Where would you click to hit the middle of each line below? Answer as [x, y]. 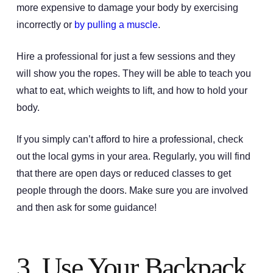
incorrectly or [45, 24]
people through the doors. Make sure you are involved [132, 190]
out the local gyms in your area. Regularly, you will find [133, 156]
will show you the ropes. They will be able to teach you [133, 73]
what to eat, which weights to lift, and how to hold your [132, 90]
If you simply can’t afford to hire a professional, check [129, 139]
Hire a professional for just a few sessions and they [126, 56]
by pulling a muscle [116, 24]
